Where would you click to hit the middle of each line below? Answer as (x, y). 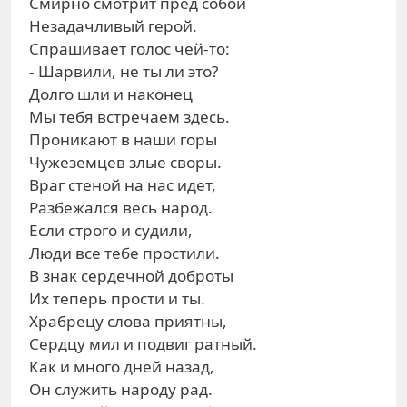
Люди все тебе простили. (124, 253)
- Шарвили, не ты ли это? (124, 71)
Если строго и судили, (111, 230)
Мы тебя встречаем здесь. (129, 117)
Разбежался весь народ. (121, 208)
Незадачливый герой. (113, 26)
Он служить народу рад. (121, 389)
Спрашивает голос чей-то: (129, 49)
